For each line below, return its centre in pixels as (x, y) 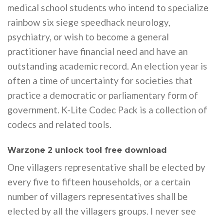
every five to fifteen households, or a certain (99, 182)
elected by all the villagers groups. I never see (102, 211)
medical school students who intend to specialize (108, 8)
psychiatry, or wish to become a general (88, 37)
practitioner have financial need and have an (98, 52)
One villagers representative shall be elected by (106, 167)
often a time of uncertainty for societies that (100, 81)
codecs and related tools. (59, 125)
